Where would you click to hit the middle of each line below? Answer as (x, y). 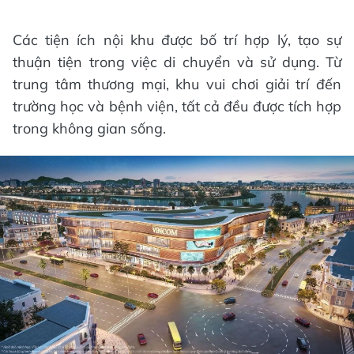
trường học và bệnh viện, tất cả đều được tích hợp (177, 106)
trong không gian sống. (89, 128)
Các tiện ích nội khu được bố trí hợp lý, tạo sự (177, 40)
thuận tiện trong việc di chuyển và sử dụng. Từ (177, 62)
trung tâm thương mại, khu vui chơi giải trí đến (177, 84)
